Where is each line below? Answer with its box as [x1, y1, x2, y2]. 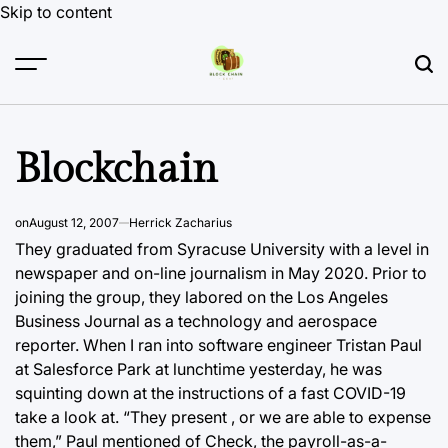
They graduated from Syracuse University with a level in [15, 239, 429, 259]
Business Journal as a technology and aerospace [15, 311, 377, 331]
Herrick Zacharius [129, 215, 232, 230]
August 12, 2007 [29, 215, 119, 230]
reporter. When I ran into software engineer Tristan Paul [15, 335, 422, 355]
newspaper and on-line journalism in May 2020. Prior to [15, 263, 427, 283]
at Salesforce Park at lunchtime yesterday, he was [15, 359, 382, 379]
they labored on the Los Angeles [145, 287, 388, 307]
